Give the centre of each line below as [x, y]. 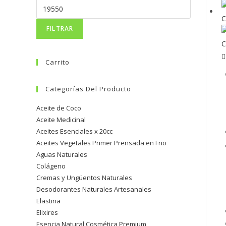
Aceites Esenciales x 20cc [74, 131]
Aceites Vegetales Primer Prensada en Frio [101, 143]
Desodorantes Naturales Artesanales [94, 189]
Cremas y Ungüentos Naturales [84, 178]
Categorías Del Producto [88, 89]
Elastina [48, 201]
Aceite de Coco [59, 108]
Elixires [47, 212]
